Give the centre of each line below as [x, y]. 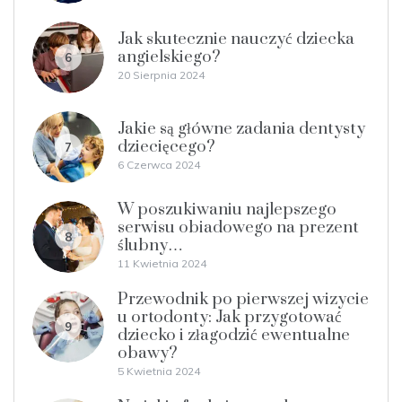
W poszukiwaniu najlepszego [227, 209]
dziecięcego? [166, 146]
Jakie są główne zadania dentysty [241, 128]
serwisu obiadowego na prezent [238, 227]
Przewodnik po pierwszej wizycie [243, 299]
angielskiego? [169, 57]
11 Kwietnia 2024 [162, 263]
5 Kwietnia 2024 [159, 371]
